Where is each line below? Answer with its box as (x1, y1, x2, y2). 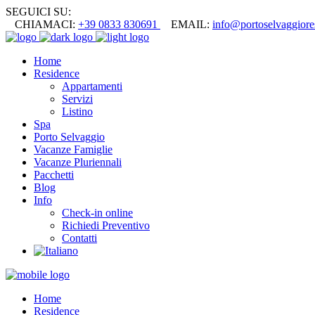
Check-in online (62, 207, 133, 219)
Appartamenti (62, 80, 122, 92)
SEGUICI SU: (6, 6, 71, 18)
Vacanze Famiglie (34, 143, 112, 155)
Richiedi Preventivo (62, 219, 150, 231)
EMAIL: (171, 18, 212, 30)
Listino (62, 105, 93, 117)
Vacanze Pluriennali (34, 156, 122, 168)
